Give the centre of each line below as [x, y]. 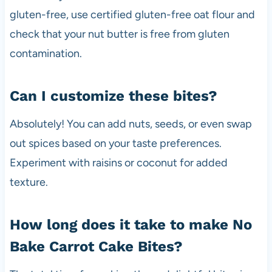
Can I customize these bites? [113, 96]
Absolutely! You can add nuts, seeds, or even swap [131, 124]
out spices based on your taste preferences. [115, 143]
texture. [29, 182]
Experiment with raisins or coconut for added [118, 162]
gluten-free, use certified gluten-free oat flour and [132, 14]
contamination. [46, 53]
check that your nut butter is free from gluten [119, 34]
